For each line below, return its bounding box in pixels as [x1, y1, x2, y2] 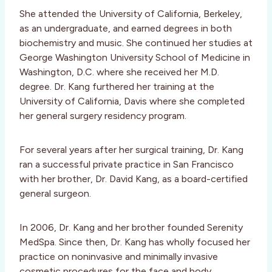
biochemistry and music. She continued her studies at [19, 37, 253, 49]
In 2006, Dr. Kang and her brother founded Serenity [19, 222, 243, 234]
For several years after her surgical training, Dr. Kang [19, 144, 243, 156]
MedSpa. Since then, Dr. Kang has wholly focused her [19, 236, 250, 248]
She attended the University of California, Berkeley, [19, 8, 242, 20]
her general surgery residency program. [19, 110, 186, 122]
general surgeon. [19, 188, 91, 200]
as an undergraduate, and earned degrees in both [19, 22, 232, 35]
